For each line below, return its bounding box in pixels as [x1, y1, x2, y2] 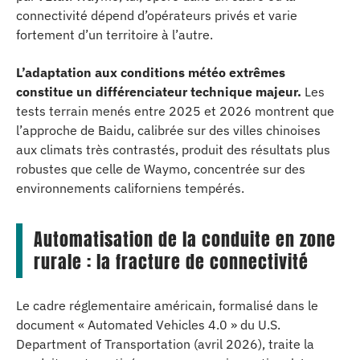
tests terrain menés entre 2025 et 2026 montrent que [16, 102, 334, 119]
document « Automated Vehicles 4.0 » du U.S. [16, 317, 280, 333]
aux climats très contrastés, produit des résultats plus [16, 141, 330, 157]
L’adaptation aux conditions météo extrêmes [16, 63, 285, 80]
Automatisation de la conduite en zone [34, 225, 336, 252]
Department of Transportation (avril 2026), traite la [16, 336, 314, 352]
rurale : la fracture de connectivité [34, 247, 309, 275]
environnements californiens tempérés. [16, 179, 244, 196]
